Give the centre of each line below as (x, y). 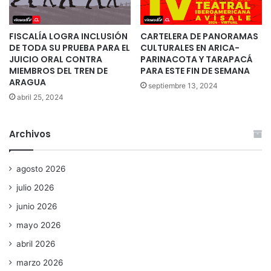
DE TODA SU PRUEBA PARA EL (70, 48)
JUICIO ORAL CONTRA (56, 60)
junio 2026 (37, 207)
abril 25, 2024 (40, 97)
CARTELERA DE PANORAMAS (199, 37)
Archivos (30, 134)
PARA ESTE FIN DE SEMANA (195, 71)
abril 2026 (36, 244)
